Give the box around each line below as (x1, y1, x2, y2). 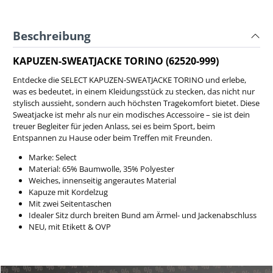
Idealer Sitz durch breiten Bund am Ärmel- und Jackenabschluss (28, 210, 257, 221)
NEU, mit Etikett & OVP (28, 221, 111, 233)
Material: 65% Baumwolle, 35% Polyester (28, 163, 174, 175)
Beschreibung (13, 27, 91, 44)
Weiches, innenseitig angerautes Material (28, 175, 176, 186)
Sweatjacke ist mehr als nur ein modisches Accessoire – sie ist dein (13, 109, 250, 121)
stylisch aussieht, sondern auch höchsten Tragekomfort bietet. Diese (13, 97, 260, 109)
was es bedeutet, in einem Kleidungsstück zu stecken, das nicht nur (13, 86, 255, 97)
